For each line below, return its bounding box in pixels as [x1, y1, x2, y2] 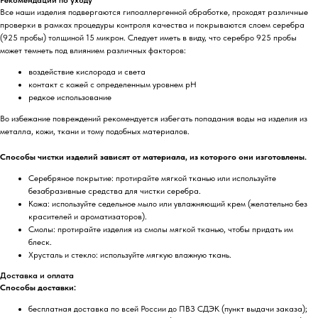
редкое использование [28, 92, 111, 102]
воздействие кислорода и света [28, 66, 146, 77]
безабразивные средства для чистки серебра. [28, 185, 201, 196]
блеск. [28, 236, 52, 247]
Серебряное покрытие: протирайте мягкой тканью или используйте [28, 172, 276, 183]
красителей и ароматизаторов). [28, 211, 147, 221]
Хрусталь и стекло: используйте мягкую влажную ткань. [28, 249, 231, 260]
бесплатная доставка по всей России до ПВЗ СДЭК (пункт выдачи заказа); [28, 303, 307, 314]
